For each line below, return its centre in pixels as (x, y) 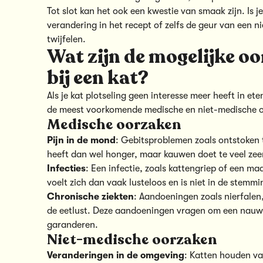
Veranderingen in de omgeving (116, 255)
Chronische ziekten (90, 196)
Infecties (66, 168)
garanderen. (73, 225)
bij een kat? (98, 78)
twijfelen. (66, 39)
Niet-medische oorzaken (132, 240)
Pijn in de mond (81, 140)
